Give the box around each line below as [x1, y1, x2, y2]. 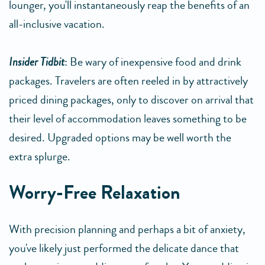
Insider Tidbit [9, 53, 64, 71]
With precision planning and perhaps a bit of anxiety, [9, 221, 245, 238]
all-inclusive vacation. [9, 15, 105, 33]
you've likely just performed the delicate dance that [9, 240, 239, 257]
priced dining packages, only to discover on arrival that [9, 91, 254, 109]
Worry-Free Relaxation [9, 179, 180, 207]
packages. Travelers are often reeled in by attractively [9, 72, 248, 90]
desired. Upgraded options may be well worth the [9, 129, 231, 147]
